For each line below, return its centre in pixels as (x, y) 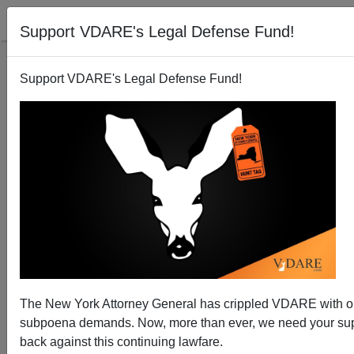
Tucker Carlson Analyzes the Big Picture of (177, 247)
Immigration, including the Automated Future (177, 262)
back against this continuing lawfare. (121, 342)
